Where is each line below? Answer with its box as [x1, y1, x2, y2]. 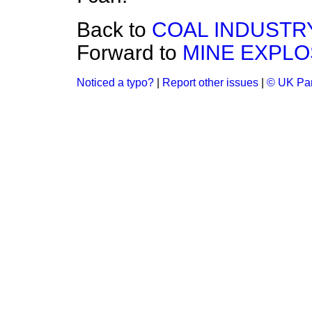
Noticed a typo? [77, 77, 154, 88]
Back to [77, 18, 152, 41]
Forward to [77, 41, 182, 64]
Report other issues [162, 77, 258, 88]
